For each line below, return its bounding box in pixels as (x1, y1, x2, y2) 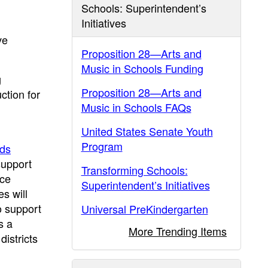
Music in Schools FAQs (81, 99, 191, 115)
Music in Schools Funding (81, 60, 203, 76)
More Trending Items (129, 223, 227, 239)
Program (81, 138, 123, 154)
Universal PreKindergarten (81, 201, 208, 217)
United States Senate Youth (81, 123, 213, 139)
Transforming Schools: (81, 162, 188, 178)
